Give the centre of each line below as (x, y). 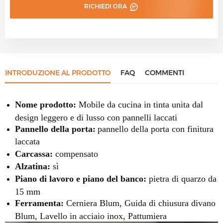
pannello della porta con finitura (156, 129)
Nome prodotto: (46, 104)
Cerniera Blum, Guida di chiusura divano (140, 203)
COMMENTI (165, 72)
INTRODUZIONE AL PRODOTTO (58, 72)
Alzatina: (33, 166)
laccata (27, 141)
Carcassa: (34, 154)
